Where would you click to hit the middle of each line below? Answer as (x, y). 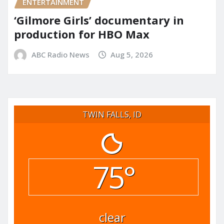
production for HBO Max (82, 34)
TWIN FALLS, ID (112, 114)
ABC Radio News (60, 55)
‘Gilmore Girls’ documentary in (99, 20)
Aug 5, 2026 (132, 55)
